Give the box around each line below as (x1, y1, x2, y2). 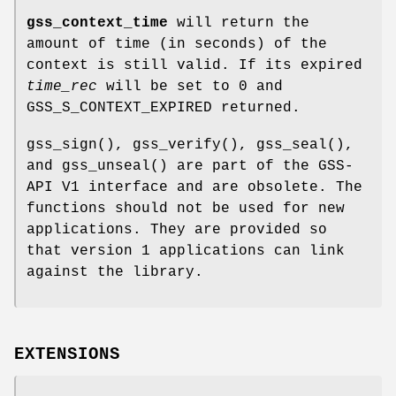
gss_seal (256, 136, 327, 153)
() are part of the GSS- (150, 157, 354, 174)
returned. (212, 99, 301, 116)
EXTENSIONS (14, 344, 120, 364)
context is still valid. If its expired (27, 57, 362, 73)
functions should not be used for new (27, 200, 345, 217)
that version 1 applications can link (27, 242, 345, 259)
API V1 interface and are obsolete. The (27, 179, 362, 195)
